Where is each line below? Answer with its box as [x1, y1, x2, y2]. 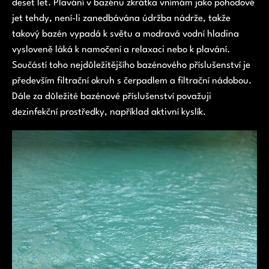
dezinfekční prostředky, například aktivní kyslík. [12, 107, 206, 118]
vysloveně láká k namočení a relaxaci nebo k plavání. [12, 45, 230, 55]
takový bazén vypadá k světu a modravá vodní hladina [12, 29, 239, 40]
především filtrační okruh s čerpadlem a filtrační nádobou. [12, 76, 252, 86]
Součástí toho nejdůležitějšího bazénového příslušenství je [12, 61, 250, 71]
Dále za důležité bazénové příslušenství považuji [12, 92, 211, 102]
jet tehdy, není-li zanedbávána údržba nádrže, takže [12, 14, 231, 24]
